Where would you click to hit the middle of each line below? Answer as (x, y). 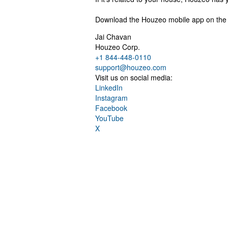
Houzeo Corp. (118, 47)
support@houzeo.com (131, 67)
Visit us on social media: (134, 78)
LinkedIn (109, 88)
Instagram (111, 98)
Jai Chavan (113, 37)
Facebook (111, 108)
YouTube (109, 118)
